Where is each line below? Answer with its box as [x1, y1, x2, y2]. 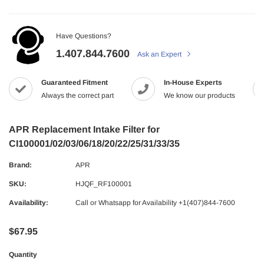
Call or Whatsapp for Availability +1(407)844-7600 [75, 199, 235, 207]
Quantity [9, 250, 37, 259]
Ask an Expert [137, 50, 183, 59]
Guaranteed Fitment [41, 78, 108, 87]
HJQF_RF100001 [75, 180, 132, 189]
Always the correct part [41, 91, 114, 100]
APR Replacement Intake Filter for [9, 124, 160, 135]
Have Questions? [56, 32, 111, 41]
